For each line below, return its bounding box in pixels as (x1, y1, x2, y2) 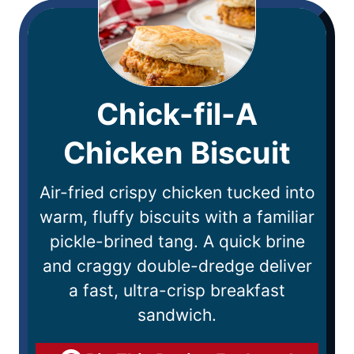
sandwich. (137, 304, 217, 325)
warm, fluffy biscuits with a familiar (40, 206, 314, 227)
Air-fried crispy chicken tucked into (39, 182, 315, 202)
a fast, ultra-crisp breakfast (69, 280, 285, 300)
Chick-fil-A (96, 95, 258, 132)
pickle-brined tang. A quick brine (49, 231, 305, 251)
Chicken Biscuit (63, 134, 291, 171)
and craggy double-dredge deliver (42, 255, 312, 276)
